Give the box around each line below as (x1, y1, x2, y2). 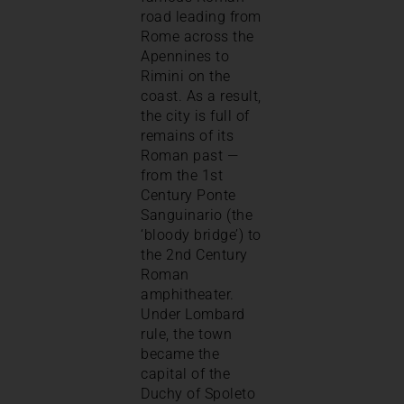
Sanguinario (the (141, 207, 252, 225)
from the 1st (141, 167, 223, 185)
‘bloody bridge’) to (141, 226, 262, 244)
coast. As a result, (141, 87, 262, 106)
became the (141, 345, 219, 363)
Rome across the (141, 28, 254, 46)
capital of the (141, 365, 230, 383)
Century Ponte (141, 187, 236, 205)
